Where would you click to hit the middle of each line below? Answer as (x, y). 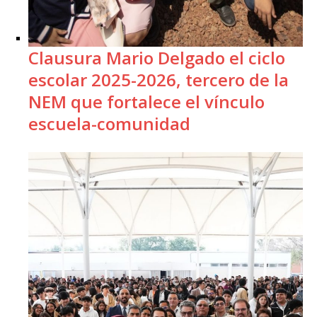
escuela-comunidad (109, 123)
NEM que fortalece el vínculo (146, 101)
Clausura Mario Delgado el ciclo (157, 57)
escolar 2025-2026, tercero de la (158, 79)
